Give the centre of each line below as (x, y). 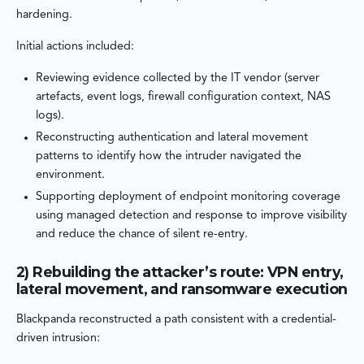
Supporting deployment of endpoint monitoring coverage (188, 197)
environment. (70, 175)
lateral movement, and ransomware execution (182, 289)
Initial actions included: (75, 47)
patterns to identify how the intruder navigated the (169, 157)
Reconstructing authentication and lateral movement (172, 138)
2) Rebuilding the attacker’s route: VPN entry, (180, 272)
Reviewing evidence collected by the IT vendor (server (178, 79)
